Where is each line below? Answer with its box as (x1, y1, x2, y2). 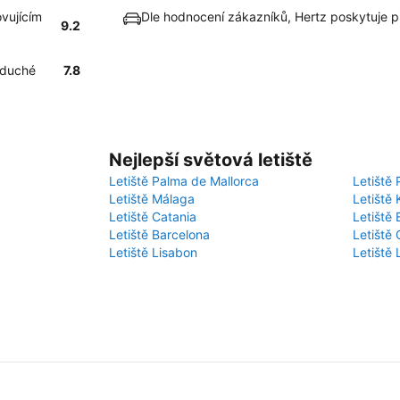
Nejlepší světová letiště (109, 149, 312, 171)
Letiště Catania (109, 209, 196, 224)
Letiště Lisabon (109, 245, 197, 260)
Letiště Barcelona (109, 227, 210, 242)
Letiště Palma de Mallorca (109, 173, 259, 188)
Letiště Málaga (109, 191, 195, 206)
